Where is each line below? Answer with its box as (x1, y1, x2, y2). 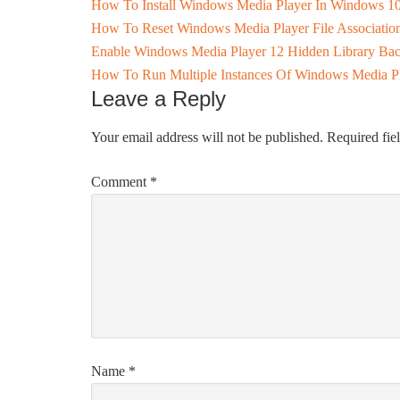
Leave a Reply (91, 87, 226, 111)
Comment (91, 174, 150, 189)
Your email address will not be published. (91, 129, 323, 145)
